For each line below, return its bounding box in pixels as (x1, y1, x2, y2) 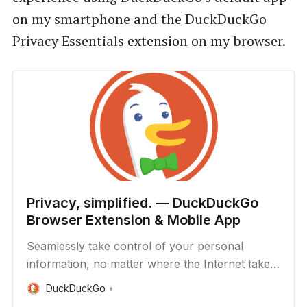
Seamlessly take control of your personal (26, 239, 243, 254)
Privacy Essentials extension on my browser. (12, 32, 286, 51)
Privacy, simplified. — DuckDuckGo (26, 195, 258, 212)
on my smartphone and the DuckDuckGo (12, 10, 267, 29)
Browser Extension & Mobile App (26, 212, 241, 229)
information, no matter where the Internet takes (26, 257, 275, 271)
